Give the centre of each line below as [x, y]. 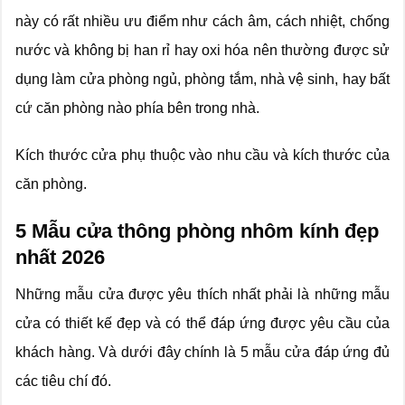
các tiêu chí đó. [63, 381]
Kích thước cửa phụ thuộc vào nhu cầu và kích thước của [202, 155]
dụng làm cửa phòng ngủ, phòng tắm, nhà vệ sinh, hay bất [202, 79]
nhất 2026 [60, 258]
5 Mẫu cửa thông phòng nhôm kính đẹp [197, 231]
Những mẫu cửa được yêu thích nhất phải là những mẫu [202, 295]
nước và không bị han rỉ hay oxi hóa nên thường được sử [202, 50]
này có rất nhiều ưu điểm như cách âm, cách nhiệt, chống [202, 21]
